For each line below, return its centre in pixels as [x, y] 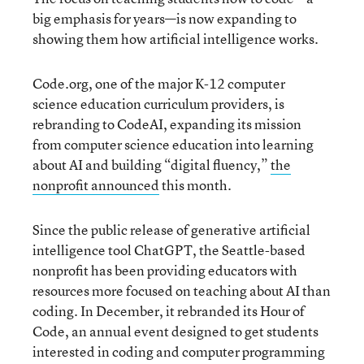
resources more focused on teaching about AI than [182, 290]
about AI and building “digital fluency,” [152, 164]
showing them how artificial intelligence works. [175, 38]
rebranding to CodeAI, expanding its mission [167, 123]
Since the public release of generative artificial [171, 229]
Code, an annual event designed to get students [175, 331]
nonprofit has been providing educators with [165, 270]
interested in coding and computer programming [179, 351]
